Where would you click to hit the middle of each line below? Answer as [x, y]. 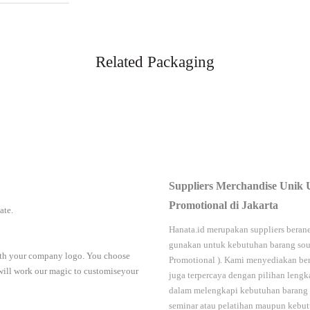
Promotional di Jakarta [224, 206]
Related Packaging [155, 62]
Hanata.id [187, 230]
